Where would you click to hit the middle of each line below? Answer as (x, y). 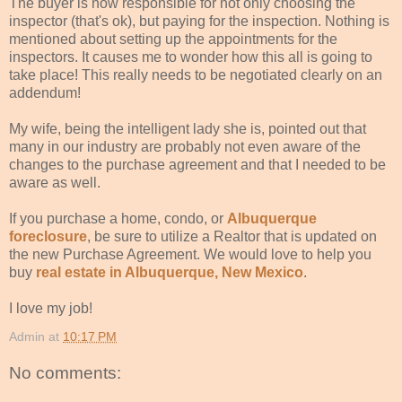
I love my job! (51, 308)
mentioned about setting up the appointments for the (173, 39)
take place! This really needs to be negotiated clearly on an (196, 74)
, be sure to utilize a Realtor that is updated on (232, 236)
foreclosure (48, 236)
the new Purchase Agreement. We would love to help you (190, 254)
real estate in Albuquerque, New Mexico (170, 272)
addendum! (45, 92)
